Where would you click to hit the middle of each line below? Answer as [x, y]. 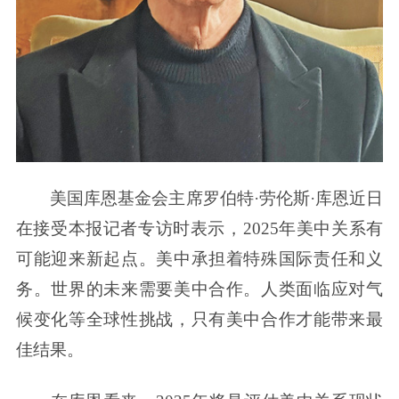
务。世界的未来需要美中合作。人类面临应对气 [199, 289]
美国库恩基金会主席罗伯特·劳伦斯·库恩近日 [217, 199]
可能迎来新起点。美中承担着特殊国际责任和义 [199, 259]
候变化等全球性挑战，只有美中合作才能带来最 [199, 320]
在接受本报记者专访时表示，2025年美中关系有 [199, 229]
